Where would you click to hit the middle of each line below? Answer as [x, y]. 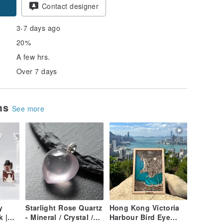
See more [28, 108]
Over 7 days [37, 71]
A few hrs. [33, 56]
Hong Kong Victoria [144, 208]
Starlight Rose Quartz [64, 208]
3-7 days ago [38, 28]
